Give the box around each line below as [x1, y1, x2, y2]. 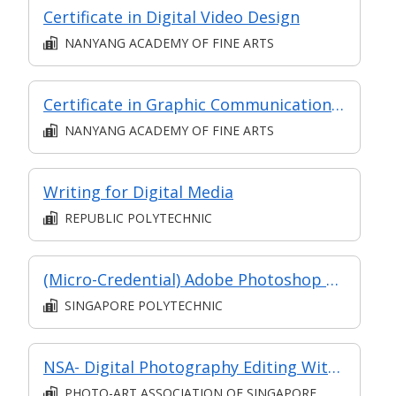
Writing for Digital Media [43, 181, 233, 203]
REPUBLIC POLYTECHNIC [65, 209, 212, 227]
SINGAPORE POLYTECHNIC [65, 297, 223, 315]
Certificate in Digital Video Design [43, 6, 300, 28]
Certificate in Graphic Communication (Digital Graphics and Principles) [331, 94, 344, 116]
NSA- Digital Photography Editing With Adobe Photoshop [328, 356, 340, 378]
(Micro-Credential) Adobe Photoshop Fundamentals [326, 269, 339, 291]
